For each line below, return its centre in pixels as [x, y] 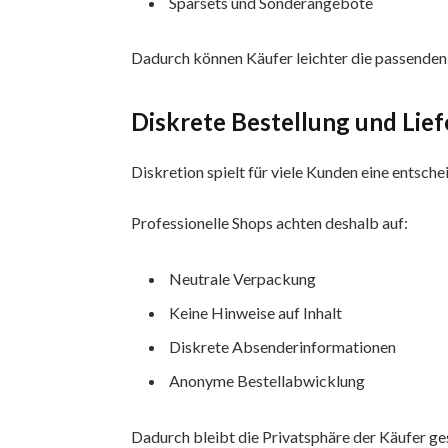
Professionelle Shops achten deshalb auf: [270, 223]
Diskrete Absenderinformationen [283, 347]
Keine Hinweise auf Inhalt [256, 313]
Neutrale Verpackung [243, 279]
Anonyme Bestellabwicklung [267, 381]
